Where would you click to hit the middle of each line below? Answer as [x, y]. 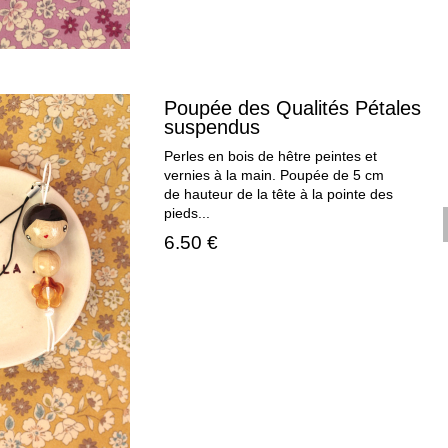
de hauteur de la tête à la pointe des [279, 195]
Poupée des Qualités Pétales [293, 108]
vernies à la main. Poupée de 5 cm [274, 176]
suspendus [212, 127]
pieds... [187, 214]
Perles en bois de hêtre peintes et [271, 157]
